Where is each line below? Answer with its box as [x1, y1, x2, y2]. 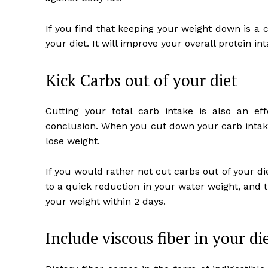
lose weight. [45, 135, 100, 147]
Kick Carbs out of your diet [45, 69, 237, 92]
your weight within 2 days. [45, 196, 166, 208]
